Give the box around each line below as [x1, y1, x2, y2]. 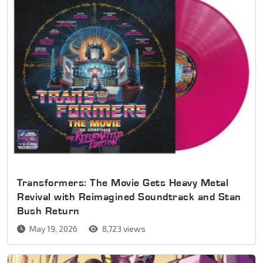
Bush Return [17, 204, 80, 217]
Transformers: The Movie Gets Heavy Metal [17, 176, 228, 188]
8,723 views [100, 223, 146, 234]
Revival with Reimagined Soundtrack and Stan [17, 190, 241, 203]
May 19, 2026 [28, 223, 79, 234]
